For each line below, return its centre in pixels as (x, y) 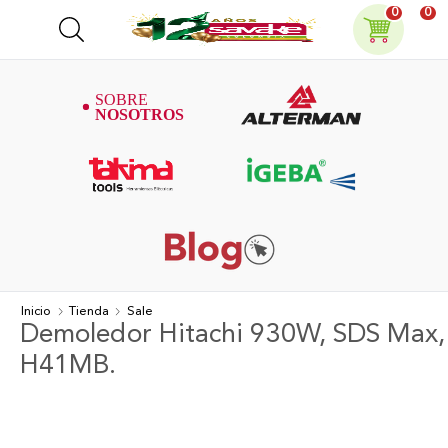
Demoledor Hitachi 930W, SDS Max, (233, 334)
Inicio (36, 311)
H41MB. (68, 365)
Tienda (89, 311)
